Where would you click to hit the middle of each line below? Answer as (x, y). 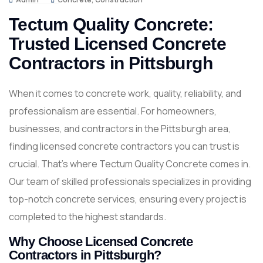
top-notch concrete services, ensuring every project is (128, 199)
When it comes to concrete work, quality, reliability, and (125, 93)
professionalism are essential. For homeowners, (113, 111)
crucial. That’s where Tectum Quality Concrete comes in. (130, 164)
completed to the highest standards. (87, 217)
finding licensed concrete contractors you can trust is (124, 146)
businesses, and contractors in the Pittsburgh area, (120, 129)
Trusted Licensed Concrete (117, 44)
